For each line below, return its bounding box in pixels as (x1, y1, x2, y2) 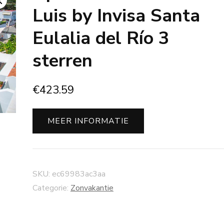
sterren (32, 48, 92, 73)
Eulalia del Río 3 (32, 26, 169, 50)
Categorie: (32, 182, 70, 193)
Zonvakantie (70, 182, 113, 193)
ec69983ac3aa (51, 168, 105, 179)
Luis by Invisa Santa (32, 3, 200, 28)
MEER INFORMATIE (47, 115, 129, 126)
